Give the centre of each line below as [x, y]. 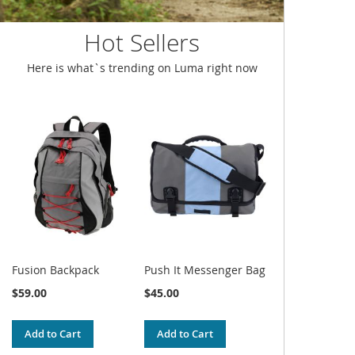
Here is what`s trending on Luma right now [142, 67]
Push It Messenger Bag [205, 269]
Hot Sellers [142, 42]
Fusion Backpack [55, 269]
